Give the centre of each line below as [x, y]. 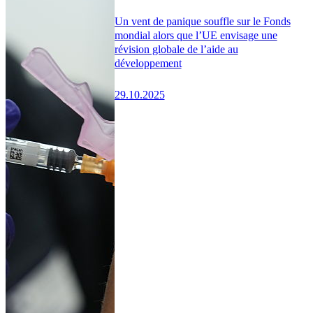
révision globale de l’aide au [176, 49]
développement [148, 63]
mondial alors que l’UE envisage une [196, 35]
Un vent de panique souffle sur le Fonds [202, 21]
